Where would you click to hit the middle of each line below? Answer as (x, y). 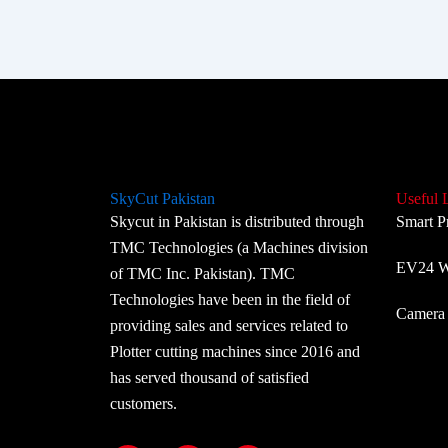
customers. (143, 403)
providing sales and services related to (229, 325)
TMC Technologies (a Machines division (239, 247)
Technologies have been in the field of (230, 299)
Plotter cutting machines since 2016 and (235, 351)
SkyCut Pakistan (162, 198)
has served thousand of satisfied (209, 377)
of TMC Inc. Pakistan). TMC (202, 273)
